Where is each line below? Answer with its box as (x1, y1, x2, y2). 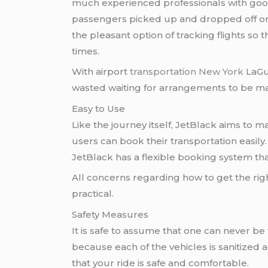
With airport (72, 66, 130, 78)
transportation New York (130, 66, 244, 78)
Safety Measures (72, 208, 149, 220)
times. (72, 45, 100, 57)
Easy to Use (72, 102, 126, 114)
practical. (72, 188, 114, 200)
